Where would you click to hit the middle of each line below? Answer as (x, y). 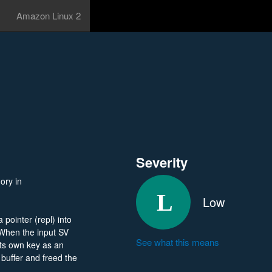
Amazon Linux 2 (49, 15)
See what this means (178, 242)
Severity (162, 162)
